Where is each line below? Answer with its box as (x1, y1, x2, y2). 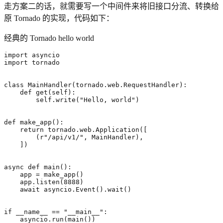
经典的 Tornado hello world (4, 33, 94, 42)
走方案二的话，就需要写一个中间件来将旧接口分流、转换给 (4, 1, 219, 10)
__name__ (16, 208, 48, 216)
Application (96, 125, 139, 133)
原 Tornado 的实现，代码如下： (4, 13, 114, 22)
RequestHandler (123, 81, 179, 89)
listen (36, 178, 60, 186)
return (20, 125, 44, 133)
